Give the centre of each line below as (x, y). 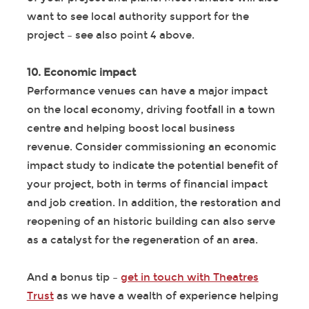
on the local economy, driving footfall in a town (151, 110)
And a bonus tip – (73, 278)
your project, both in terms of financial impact (147, 185)
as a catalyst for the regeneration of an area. (142, 240)
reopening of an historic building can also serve (151, 222)
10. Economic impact (81, 73)
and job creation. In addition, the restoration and (153, 203)
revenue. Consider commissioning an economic (151, 147)
